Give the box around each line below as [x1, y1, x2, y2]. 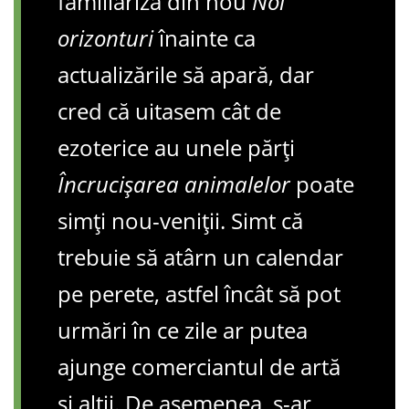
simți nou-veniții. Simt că [58, 204, 303, 236]
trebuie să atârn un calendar [58, 241, 343, 272]
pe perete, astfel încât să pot [58, 278, 341, 309]
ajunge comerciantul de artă [58, 351, 341, 382]
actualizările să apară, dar [58, 58, 314, 89]
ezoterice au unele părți [58, 131, 295, 163]
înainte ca [153, 22, 256, 53]
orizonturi [58, 22, 153, 53]
